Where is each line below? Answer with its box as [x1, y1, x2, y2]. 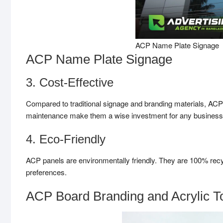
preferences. [26, 166, 67, 177]
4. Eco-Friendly [26, 132, 106, 146]
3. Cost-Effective [26, 75, 113, 89]
